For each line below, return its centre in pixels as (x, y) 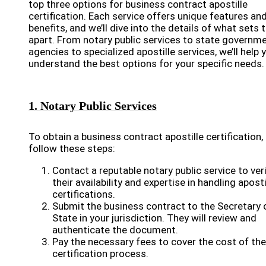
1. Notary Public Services (93, 106)
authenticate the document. (115, 230)
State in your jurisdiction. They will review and (154, 218)
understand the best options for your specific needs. (146, 64)
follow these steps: (72, 148)
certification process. (100, 254)
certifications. (84, 194)
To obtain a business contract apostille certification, (146, 137)
